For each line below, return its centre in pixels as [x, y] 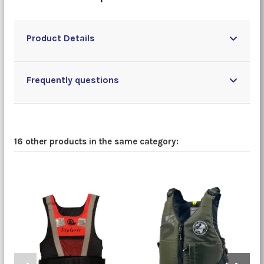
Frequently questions [72, 80]
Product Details [60, 38]
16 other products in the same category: [96, 142]
